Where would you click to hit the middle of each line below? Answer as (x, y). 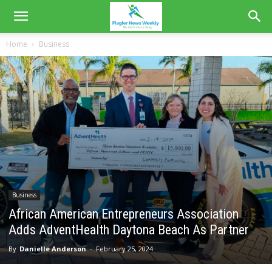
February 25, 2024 (124, 249)
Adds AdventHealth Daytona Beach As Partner (129, 230)
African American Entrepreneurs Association (124, 214)
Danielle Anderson (53, 249)
